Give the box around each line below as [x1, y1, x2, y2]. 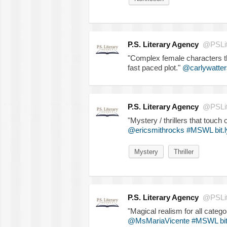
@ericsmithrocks [127, 125, 184, 134]
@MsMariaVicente [127, 216, 190, 225]
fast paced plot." [127, 63, 182, 72]
